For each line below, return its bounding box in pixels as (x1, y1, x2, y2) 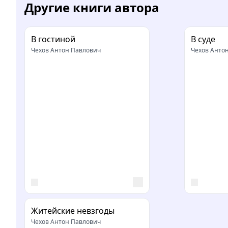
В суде (191, 33, 215, 45)
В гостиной (31, 33, 75, 45)
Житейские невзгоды (31, 205, 115, 216)
